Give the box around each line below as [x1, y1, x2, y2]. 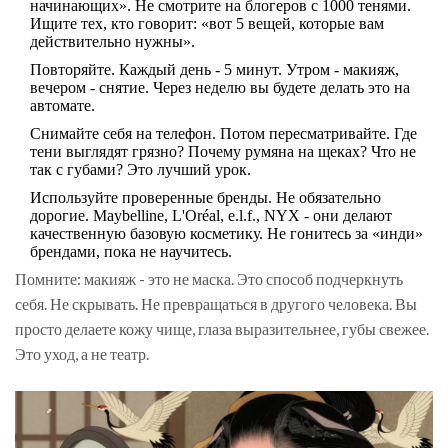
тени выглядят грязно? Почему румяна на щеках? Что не [30, 143, 416, 161]
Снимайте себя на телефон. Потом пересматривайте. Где [30, 125, 417, 143]
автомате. [30, 97, 95, 115]
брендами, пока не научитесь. [30, 243, 232, 261]
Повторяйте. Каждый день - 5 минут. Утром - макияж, [30, 61, 399, 79]
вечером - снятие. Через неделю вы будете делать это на [30, 79, 410, 97]
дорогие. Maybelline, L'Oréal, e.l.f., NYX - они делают [30, 207, 392, 225]
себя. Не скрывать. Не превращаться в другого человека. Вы [15, 294, 417, 314]
